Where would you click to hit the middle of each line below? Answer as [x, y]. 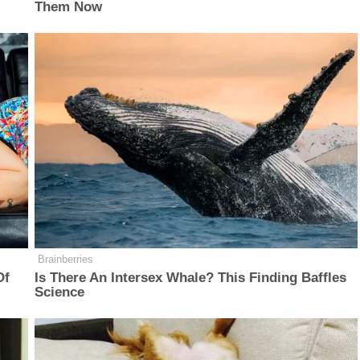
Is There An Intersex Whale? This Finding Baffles [191, 277]
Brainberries [66, 259]
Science [60, 292]
